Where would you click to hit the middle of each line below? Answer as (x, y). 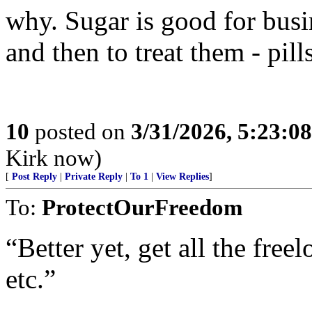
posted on (80, 131)
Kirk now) (54, 158)
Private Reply (94, 177)
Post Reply (34, 177)
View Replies (182, 177)
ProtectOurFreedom (142, 207)
